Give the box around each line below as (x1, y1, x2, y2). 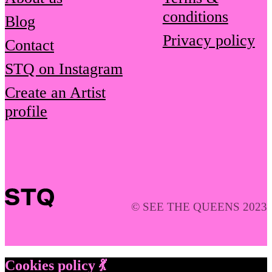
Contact (5, 36, 54, 54)
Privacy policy (162, 31, 255, 49)
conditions (162, 7, 228, 25)
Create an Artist (5, 83, 106, 101)
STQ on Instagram (5, 59, 123, 78)
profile (5, 102, 47, 120)
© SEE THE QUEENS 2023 (131, 200, 267, 214)
